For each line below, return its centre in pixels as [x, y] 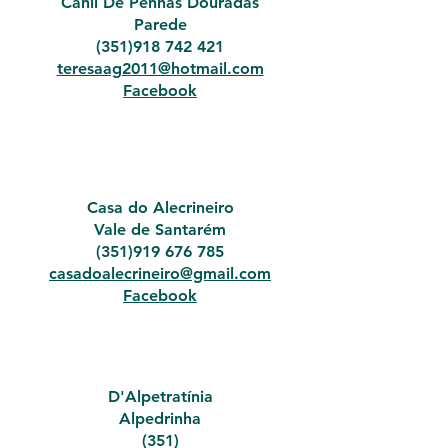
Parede [160, 24]
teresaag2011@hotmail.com [160, 68]
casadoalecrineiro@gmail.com [160, 273]
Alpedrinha [160, 418]
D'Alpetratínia [160, 396]
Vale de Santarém [160, 229]
